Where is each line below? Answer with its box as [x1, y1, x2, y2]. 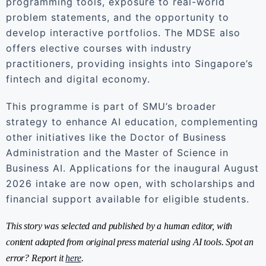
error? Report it [6, 253, 66, 263]
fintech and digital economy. [6, 73, 150, 85]
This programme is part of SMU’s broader [6, 100, 216, 112]
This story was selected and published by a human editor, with [6, 221, 233, 231]
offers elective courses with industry [6, 42, 192, 54]
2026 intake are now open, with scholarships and [6, 178, 255, 189]
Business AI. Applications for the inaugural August [6, 162, 259, 174]
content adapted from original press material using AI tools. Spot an [6, 237, 254, 247]
